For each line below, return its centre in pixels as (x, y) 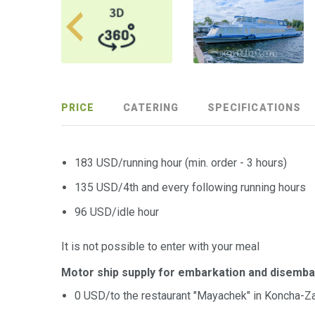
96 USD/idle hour (117, 212)
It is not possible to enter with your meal (160, 247)
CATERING (151, 108)
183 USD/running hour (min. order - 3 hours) (181, 163)
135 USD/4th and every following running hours (191, 188)
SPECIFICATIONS (254, 108)
